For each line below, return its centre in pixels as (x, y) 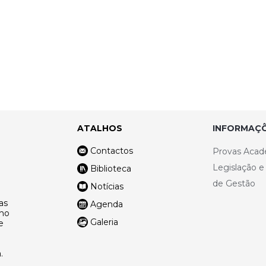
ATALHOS (99, 128)
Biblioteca (110, 168)
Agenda (106, 204)
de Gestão (234, 183)
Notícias (107, 186)
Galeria (104, 222)
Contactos (111, 151)
